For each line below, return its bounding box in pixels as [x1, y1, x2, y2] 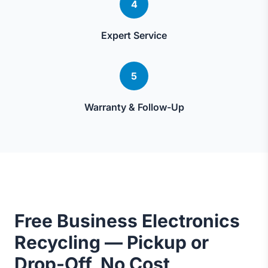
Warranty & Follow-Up [84, 101, 184, 113]
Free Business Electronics [14, 210, 240, 232]
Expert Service [101, 29, 167, 41]
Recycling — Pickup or [14, 232, 209, 253]
